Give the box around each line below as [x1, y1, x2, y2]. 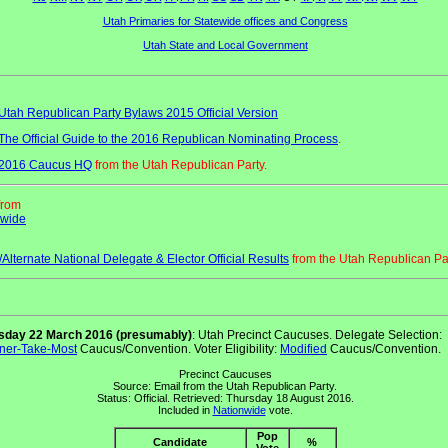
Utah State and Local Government [142, 39, 308, 51]
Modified [280, 342, 327, 356]
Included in [157, 404, 213, 416]
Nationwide [212, 404, 266, 416]
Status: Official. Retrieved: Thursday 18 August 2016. [96, 392, 354, 404]
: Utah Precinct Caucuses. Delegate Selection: [192, 328, 442, 342]
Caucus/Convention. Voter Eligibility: [77, 342, 280, 356]
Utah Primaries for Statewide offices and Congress [102, 15, 348, 27]
